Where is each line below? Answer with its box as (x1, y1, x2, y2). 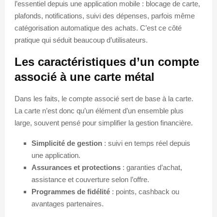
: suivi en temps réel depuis (102, 139, 190, 147)
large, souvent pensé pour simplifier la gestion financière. (15, 118, 193, 127)
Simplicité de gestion (31, 139, 102, 147)
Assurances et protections (31, 163, 121, 171)
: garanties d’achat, (121, 163, 182, 171)
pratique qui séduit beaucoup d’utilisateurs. (15, 35, 148, 44)
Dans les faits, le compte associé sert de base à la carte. (15, 94, 193, 103)
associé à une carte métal (15, 70, 155, 83)
